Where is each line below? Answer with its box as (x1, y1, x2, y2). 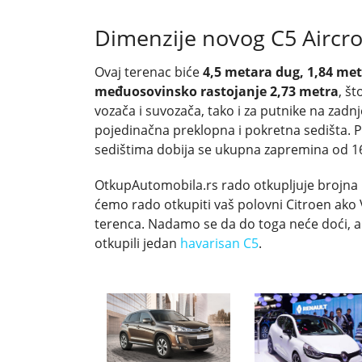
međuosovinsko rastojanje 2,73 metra (95, 82, 339, 100)
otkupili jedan (95, 234, 180, 252)
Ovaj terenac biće (95, 62, 203, 81)
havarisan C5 (180, 234, 259, 252)
